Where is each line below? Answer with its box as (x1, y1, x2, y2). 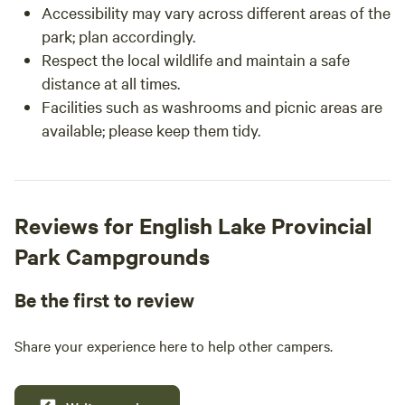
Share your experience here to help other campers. (14, 335, 333, 355)
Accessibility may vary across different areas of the (42, 2, 391, 23)
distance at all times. (42, 72, 180, 93)
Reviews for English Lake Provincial (14, 211, 372, 240)
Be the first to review (14, 287, 194, 312)
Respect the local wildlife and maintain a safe (42, 49, 350, 70)
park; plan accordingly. (42, 25, 195, 46)
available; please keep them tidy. (42, 119, 260, 140)
